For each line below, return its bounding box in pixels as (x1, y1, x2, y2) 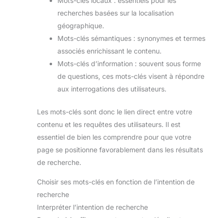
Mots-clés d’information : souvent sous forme (57, 59, 201, 68)
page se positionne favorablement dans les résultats (37, 145, 203, 154)
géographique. (57, 21, 104, 30)
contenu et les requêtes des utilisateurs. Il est (37, 120, 181, 129)
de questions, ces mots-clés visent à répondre (57, 72, 204, 81)
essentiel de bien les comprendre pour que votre (37, 133, 191, 142)
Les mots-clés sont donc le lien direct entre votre (37, 108, 192, 116)
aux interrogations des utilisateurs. (57, 85, 166, 93)
